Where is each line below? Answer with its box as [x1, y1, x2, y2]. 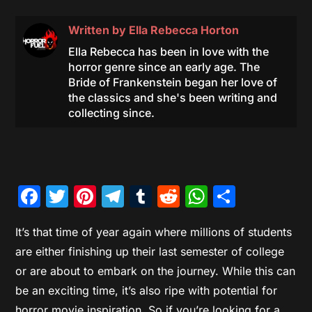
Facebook [40, 182, 145, 210]
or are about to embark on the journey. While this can [15, 263, 296, 278]
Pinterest [96, 182, 189, 210]
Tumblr [152, 182, 226, 210]
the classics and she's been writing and [68, 90, 277, 104]
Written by [68, 22, 129, 37]
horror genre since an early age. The [68, 59, 260, 74]
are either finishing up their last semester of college [15, 244, 285, 258]
